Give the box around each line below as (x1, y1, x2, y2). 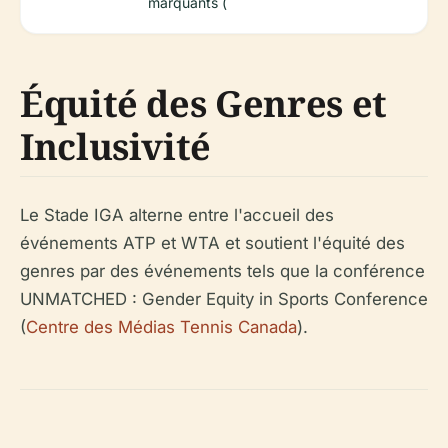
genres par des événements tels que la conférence (20, 261, 425, 282)
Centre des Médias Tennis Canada (26, 317, 297, 338)
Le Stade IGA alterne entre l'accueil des (20, 205, 334, 226)
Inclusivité (20, 122, 212, 172)
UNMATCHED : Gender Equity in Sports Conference (20, 289, 428, 310)
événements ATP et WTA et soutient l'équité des (20, 233, 405, 254)
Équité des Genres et (20, 79, 387, 129)
